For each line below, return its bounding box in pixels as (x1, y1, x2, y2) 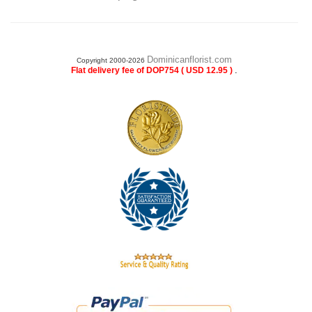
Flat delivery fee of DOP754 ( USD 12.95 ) (71, 65, 235, 75)
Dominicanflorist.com (147, 54, 232, 65)
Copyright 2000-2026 (77, 56, 147, 64)
